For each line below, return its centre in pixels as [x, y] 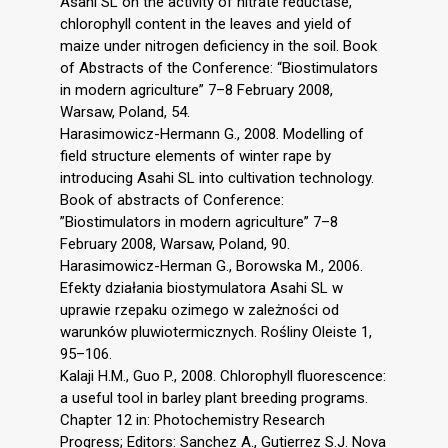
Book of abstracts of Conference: [172, 199]
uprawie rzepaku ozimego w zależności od [199, 309]
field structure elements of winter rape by [195, 155]
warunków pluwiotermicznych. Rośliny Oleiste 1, [216, 331]
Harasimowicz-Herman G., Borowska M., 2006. [211, 265]
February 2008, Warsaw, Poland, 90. [175, 243]
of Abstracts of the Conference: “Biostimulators [219, 67]
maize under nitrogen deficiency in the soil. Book [218, 45]
